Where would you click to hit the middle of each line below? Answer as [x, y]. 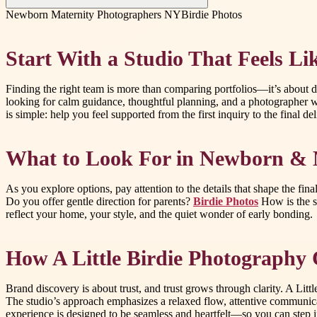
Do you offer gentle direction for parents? [99, 202]
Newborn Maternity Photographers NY [93, 14]
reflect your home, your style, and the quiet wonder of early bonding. [159, 214]
